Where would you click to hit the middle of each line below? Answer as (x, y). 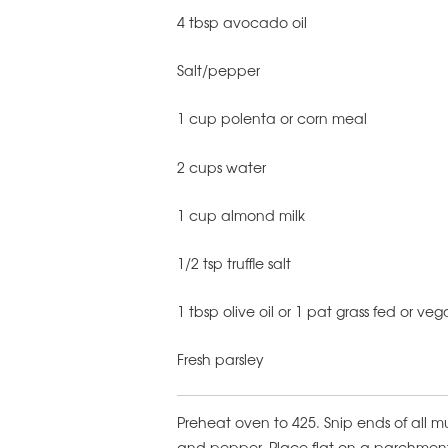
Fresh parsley (220, 358)
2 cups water (221, 166)
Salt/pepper (218, 70)
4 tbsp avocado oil (242, 22)
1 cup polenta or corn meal (272, 118)
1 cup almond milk (241, 214)
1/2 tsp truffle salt (234, 262)
